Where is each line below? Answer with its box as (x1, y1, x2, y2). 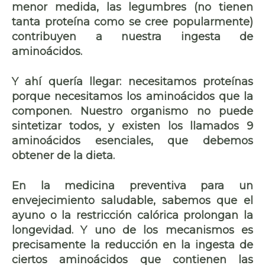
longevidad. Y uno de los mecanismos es (12, 223, 253, 237)
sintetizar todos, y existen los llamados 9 (12, 119, 253, 132)
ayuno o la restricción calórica (12, 208, 179, 222)
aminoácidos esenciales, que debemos (12, 134, 253, 147)
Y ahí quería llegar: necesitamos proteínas (12, 75, 253, 88)
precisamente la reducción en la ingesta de (12, 238, 253, 251)
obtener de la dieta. (12, 148, 115, 162)
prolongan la (178, 208, 254, 222)
